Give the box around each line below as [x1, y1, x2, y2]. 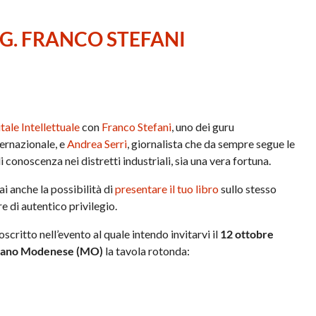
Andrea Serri [67, 136, 128, 150]
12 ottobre [220, 226, 274, 241]
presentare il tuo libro [115, 181, 219, 195]
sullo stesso [219, 181, 277, 195]
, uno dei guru [171, 119, 235, 133]
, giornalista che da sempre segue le [127, 136, 296, 150]
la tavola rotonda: [103, 243, 190, 257]
